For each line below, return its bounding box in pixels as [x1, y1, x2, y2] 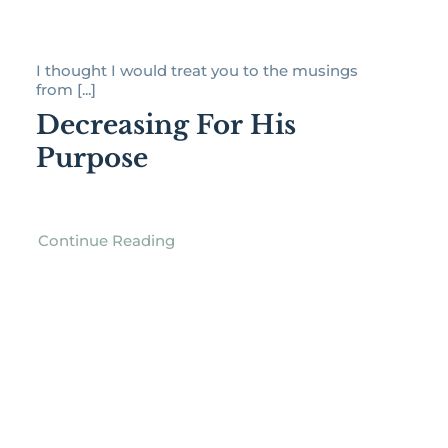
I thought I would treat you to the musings [35, 61, 358, 81]
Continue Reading [37, 231, 175, 251]
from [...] [35, 80, 96, 100]
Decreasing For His [35, 109, 296, 142]
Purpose [35, 142, 148, 175]
